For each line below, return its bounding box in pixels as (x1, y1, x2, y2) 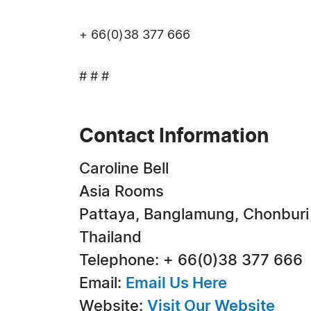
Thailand (79, 230, 142, 245)
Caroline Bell (79, 161, 169, 176)
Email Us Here (126, 276, 227, 291)
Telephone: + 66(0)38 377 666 (79, 253, 303, 268)
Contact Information (79, 127, 269, 146)
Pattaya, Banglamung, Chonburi (79, 207, 309, 222)
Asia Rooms (79, 184, 164, 199)
